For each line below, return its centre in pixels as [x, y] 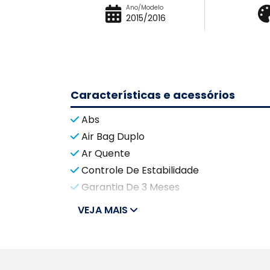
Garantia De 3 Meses [130, 187]
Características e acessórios [153, 95]
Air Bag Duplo [113, 136]
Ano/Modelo [145, 8]
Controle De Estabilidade [140, 170]
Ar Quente [106, 153]
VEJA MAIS [104, 210]
